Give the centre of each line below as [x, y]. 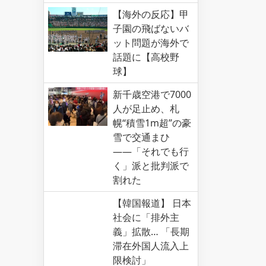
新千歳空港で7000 [152, 94]
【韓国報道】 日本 [152, 203]
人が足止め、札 [146, 109]
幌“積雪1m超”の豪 [152, 123]
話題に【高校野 [146, 57]
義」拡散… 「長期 [151, 232]
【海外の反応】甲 [151, 14]
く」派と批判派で [151, 166]
